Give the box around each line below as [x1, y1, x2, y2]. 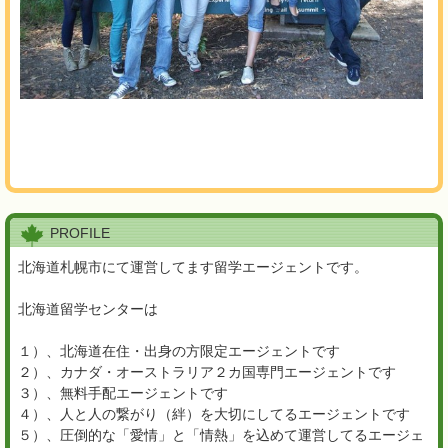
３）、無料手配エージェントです [18, 385, 229, 402]
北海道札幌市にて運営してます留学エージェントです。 [18, 259, 369, 276]
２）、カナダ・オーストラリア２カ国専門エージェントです [18, 364, 397, 381]
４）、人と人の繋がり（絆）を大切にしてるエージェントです [18, 406, 411, 423]
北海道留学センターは [18, 301, 159, 318]
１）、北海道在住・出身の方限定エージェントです [18, 343, 341, 360]
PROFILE [50, 225, 111, 242]
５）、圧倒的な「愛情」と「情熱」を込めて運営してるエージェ [18, 427, 425, 444]
